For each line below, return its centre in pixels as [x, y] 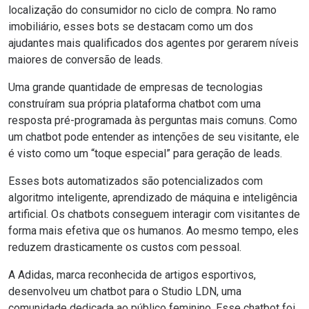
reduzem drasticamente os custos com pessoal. [125, 248]
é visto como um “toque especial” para [102, 154]
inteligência [270, 198]
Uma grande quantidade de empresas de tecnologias [136, 88]
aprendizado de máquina [171, 198]
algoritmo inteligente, [60, 198]
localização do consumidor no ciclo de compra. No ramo [142, 10]
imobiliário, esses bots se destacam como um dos [131, 27]
